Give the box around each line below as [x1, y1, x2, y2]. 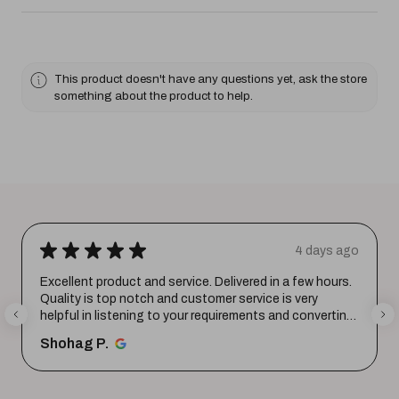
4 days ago [295, 243, 359, 257]
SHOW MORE [83, 328, 146, 339]
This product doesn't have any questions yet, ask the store [54, 72, 368, 86]
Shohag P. [40, 336, 109, 352]
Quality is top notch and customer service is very [40, 292, 318, 306]
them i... [40, 326, 83, 340]
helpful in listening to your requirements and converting [40, 309, 354, 323]
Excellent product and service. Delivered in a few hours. [40, 275, 352, 289]
